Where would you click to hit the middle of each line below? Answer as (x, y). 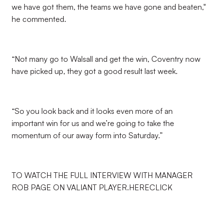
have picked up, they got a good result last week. (95, 71)
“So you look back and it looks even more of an (92, 111)
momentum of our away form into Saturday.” (87, 135)
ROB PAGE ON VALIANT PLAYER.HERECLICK (92, 187)
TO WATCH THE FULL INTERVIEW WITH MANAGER (102, 175)
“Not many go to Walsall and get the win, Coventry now (106, 59)
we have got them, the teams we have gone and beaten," (109, 7)
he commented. (39, 19)
